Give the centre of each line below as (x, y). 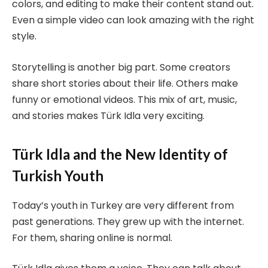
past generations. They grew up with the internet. (128, 221)
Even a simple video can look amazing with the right (133, 20)
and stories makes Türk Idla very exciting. (108, 116)
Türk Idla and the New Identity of (120, 154)
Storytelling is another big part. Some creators (121, 68)
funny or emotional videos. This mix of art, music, (124, 100)
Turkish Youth (58, 175)
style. (24, 36)
